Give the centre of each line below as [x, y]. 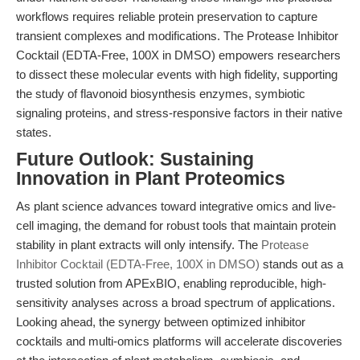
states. [34, 132]
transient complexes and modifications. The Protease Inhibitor [177, 36]
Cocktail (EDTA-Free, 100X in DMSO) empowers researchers [178, 55]
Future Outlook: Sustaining [135, 160]
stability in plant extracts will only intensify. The [139, 245]
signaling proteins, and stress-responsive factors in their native [179, 113]
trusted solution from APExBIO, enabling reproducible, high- [171, 283]
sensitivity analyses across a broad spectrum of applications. [176, 303]
